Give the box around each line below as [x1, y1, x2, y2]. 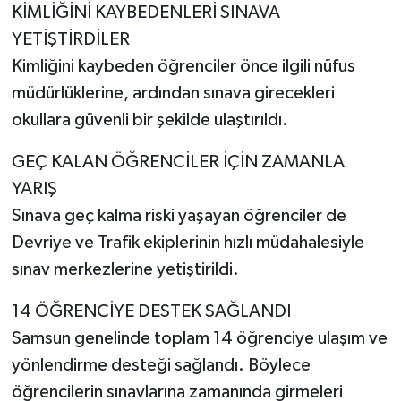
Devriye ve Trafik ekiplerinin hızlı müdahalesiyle [11, 233, 364, 252]
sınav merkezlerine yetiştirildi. [11, 260, 239, 278]
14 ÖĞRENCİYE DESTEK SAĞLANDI [11, 302, 291, 320]
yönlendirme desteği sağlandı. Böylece [11, 355, 311, 374]
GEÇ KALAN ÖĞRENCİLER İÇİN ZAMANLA [11, 152, 345, 171]
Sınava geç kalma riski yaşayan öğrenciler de [11, 206, 346, 225]
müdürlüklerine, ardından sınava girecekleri [11, 83, 335, 102]
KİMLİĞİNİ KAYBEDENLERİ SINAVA [11, 3, 280, 21]
